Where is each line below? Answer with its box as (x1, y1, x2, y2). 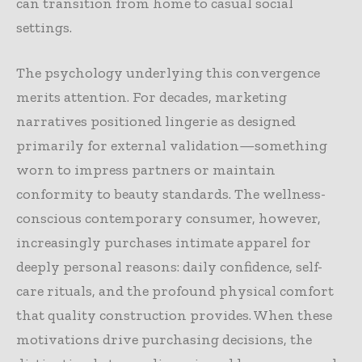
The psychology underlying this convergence (16, 64, 320, 82)
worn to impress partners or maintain (16, 161, 276, 179)
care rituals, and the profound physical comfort (16, 282, 334, 301)
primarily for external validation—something (16, 137, 327, 155)
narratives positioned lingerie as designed (16, 112, 296, 131)
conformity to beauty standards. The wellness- (16, 185, 326, 204)
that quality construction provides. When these (16, 306, 332, 325)
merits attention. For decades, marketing (16, 88, 287, 107)
